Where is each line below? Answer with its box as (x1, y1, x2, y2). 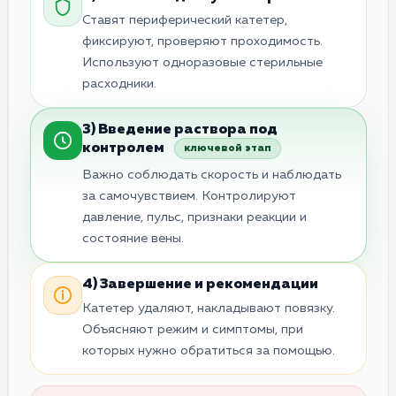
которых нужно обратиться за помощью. (82, 344, 335, 357)
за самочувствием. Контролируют (82, 189, 296, 202)
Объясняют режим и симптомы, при (82, 323, 303, 336)
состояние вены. (82, 232, 184, 245)
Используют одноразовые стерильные (82, 56, 323, 69)
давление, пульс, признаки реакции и (82, 210, 307, 224)
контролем (82, 140, 167, 156)
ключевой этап (184, 142, 271, 154)
